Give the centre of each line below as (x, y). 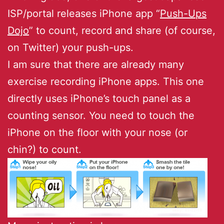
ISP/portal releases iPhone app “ (84, 13)
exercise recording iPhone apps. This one (106, 81)
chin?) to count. (44, 149)
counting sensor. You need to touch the (101, 115)
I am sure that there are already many (96, 64)
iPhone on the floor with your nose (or (97, 132)
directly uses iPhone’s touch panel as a (99, 98)
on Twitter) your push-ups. (70, 47)
